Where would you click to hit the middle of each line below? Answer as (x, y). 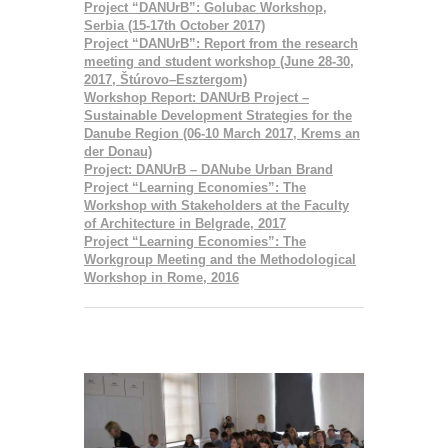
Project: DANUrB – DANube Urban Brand (208, 169)
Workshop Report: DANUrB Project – (196, 97)
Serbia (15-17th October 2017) (174, 25)
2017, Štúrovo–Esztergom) (165, 79)
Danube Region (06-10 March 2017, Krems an (222, 133)
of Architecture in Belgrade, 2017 (185, 223)
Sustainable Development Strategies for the (218, 115)
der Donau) (118, 151)
